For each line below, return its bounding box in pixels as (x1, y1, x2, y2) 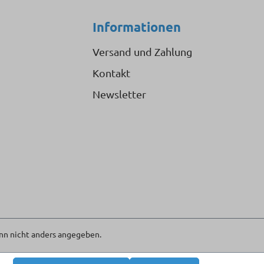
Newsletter (93, 88, 146, 100)
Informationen (93, 19, 181, 35)
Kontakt (93, 67, 130, 79)
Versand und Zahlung (93, 45, 192, 58)
